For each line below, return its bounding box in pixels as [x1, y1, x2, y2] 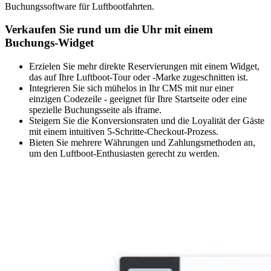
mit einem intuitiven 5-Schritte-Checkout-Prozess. [29, 126, 218, 137]
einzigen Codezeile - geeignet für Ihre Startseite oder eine [29, 94, 247, 105]
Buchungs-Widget [5, 36, 94, 50]
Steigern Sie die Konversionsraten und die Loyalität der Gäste [29, 116, 264, 126]
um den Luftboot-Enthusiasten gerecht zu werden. [29, 148, 220, 159]
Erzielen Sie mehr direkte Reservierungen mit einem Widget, [29, 61, 260, 72]
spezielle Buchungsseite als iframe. [29, 105, 162, 116]
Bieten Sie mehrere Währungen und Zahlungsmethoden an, [29, 137, 255, 148]
